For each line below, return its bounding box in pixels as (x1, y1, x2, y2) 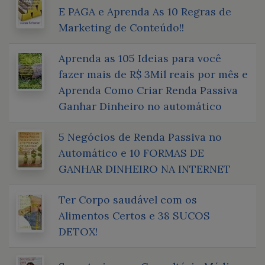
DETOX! (59, 224, 98, 238)
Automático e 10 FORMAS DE (59, 146, 204, 160)
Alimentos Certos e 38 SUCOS (59, 208, 210, 222)
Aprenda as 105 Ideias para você (59, 51, 221, 65)
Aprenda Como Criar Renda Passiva (59, 83, 238, 97)
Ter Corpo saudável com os (59, 192, 197, 206)
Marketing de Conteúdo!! (59, 20, 184, 34)
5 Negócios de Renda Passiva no (59, 130, 222, 144)
